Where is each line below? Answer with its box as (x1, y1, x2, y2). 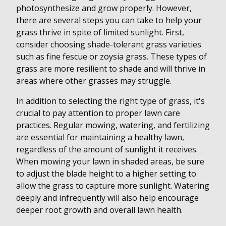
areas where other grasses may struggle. (16, 75, 172, 87)
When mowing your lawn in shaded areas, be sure (16, 156, 204, 167)
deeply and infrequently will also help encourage (16, 192, 199, 204)
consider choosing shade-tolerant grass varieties (16, 39, 201, 50)
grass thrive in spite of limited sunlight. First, (16, 27, 184, 38)
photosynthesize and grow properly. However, (16, 3, 192, 14)
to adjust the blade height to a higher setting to (16, 168, 196, 180)
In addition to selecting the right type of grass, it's (16, 95, 205, 107)
